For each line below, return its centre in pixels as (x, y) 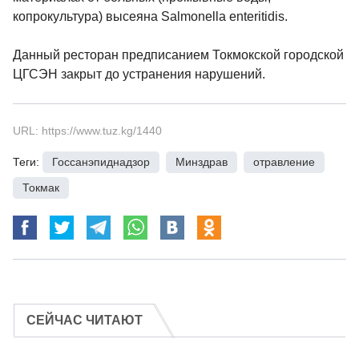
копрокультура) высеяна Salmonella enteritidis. (150, 17)
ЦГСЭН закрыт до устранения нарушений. (139, 75)
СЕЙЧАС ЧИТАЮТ (85, 321)
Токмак (41, 188)
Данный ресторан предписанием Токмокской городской (178, 55)
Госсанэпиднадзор (101, 162)
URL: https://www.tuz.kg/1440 (87, 131)
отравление (284, 162)
